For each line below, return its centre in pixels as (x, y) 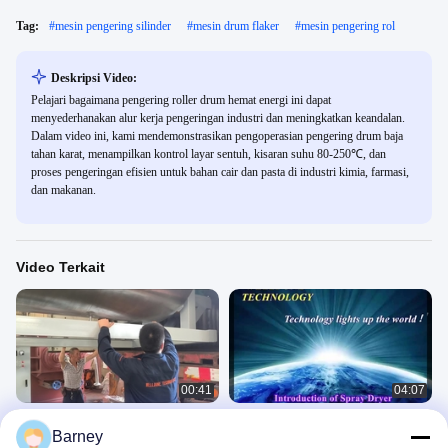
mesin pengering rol (348, 26)
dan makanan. (63, 190)
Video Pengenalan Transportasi (102, 418)
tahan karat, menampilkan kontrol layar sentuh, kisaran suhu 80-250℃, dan (208, 154)
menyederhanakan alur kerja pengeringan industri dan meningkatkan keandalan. (218, 118)
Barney (77, 436)
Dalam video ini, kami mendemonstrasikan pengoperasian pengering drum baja (217, 136)
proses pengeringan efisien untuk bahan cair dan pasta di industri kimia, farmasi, (220, 172)
